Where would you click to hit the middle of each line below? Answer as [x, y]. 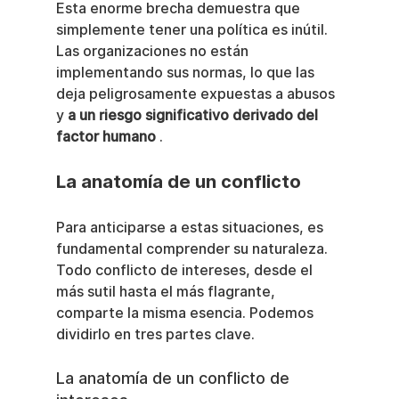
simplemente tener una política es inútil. [193, 30]
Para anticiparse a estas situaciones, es [191, 228]
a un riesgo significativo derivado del [194, 115]
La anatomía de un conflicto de [175, 378]
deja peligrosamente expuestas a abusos [197, 94]
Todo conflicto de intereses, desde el [186, 270]
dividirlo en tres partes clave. [155, 334]
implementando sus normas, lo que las [187, 73]
